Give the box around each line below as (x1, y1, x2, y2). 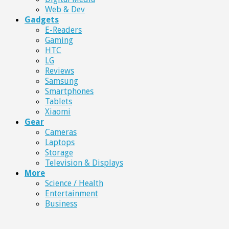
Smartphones (45, 86, 94, 96)
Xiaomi (45, 107, 71, 117)
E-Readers (45, 25, 82, 35)
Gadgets (25, 15, 59, 25)
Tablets (45, 97, 72, 106)
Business (45, 199, 77, 209)
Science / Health (45, 178, 103, 188)
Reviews (45, 66, 74, 76)
